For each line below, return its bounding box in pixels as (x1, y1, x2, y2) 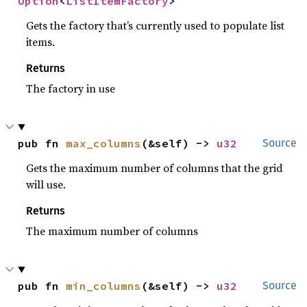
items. (26, 34, 56, 49)
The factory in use (26, 80, 116, 96)
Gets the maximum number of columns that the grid (26, 160, 284, 175)
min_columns (66, 278, 142, 293)
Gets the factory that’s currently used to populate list (26, 17, 285, 33)
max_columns (66, 136, 142, 150)
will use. (26, 176, 66, 192)
